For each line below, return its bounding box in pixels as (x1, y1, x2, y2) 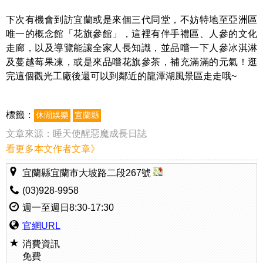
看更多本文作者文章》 (6, 144, 100, 154)
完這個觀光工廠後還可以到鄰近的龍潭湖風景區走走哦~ (6, 71, 237, 81)
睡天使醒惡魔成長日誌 (53, 129, 147, 139)
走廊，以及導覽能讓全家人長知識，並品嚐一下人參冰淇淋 (6, 43, 257, 53)
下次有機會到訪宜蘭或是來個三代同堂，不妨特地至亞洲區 (6, 15, 257, 25)
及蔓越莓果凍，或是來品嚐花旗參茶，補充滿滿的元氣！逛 (6, 57, 257, 67)
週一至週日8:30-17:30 (22, 203, 114, 213)
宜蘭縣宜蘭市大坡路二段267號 (22, 168, 153, 178)
